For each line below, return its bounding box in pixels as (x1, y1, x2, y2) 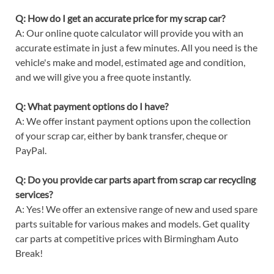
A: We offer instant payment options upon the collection (15, 115, 251, 127)
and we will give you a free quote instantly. (15, 71, 191, 83)
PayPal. (15, 144, 46, 157)
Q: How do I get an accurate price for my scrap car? (15, 12, 225, 24)
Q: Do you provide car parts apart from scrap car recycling (15, 174, 256, 186)
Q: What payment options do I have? (15, 100, 168, 113)
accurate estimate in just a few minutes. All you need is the (15, 42, 257, 54)
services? (15, 188, 53, 201)
